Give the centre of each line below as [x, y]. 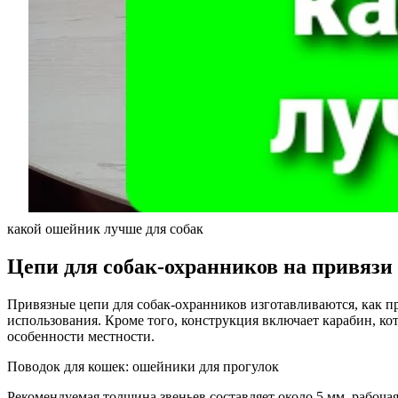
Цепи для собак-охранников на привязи [200, 266]
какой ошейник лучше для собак [105, 228]
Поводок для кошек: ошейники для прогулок [143, 366]
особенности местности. [81, 336]
